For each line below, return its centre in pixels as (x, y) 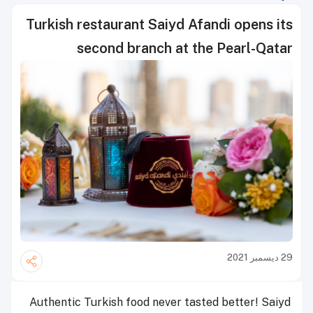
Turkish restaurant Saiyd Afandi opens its (159, 24)
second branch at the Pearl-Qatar (185, 48)
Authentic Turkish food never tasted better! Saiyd (160, 303)
